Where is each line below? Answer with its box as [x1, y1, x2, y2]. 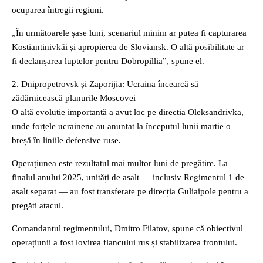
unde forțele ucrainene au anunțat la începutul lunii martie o [12, 122, 231, 131]
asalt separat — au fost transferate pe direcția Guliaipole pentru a [12, 187, 248, 196]
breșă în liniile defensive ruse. [12, 136, 121, 145]
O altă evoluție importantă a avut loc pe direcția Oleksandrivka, [12, 107, 244, 117]
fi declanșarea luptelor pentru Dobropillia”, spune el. [12, 56, 204, 66]
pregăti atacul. [12, 201, 63, 210]
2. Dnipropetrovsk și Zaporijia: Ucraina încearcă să [12, 79, 198, 89]
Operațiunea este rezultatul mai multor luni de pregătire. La [12, 159, 228, 168]
